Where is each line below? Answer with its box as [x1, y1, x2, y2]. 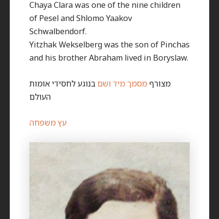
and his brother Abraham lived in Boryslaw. [29, 51, 188, 63]
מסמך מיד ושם [97, 78, 147, 89]
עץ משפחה [29, 117, 66, 129]
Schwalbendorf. [29, 25, 87, 37]
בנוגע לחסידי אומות [29, 78, 97, 89]
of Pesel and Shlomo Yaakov [29, 12, 132, 23]
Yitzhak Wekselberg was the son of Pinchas [29, 38, 190, 50]
